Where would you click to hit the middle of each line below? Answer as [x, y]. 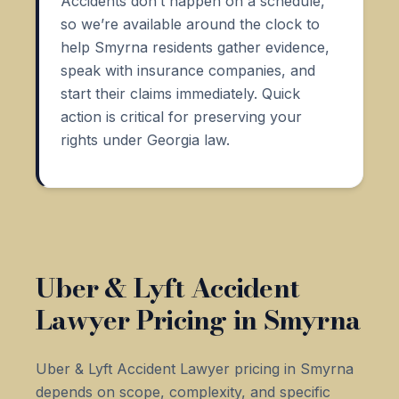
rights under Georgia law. [145, 139]
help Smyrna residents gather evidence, [195, 47]
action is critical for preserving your [181, 116]
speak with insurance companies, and [188, 70]
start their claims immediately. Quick [180, 93]
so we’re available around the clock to [190, 24]
